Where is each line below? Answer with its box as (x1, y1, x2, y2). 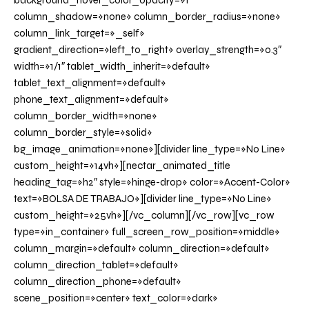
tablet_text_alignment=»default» (14, 77, 166, 90)
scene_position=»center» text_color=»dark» (14, 292, 218, 305)
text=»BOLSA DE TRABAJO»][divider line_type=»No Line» (14, 192, 272, 206)
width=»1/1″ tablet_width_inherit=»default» (14, 60, 210, 73)
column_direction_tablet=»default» (14, 259, 179, 272)
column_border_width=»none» (14, 110, 157, 123)
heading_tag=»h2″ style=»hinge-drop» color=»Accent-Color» (14, 176, 290, 189)
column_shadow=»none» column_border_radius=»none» (14, 10, 281, 23)
